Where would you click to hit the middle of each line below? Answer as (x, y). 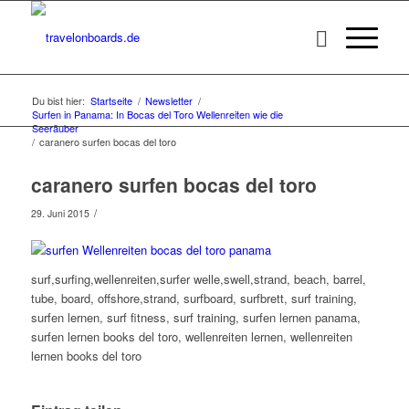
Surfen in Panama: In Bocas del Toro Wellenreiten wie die (157, 114)
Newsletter (168, 100)
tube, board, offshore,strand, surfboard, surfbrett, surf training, (194, 299)
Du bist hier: (58, 100)
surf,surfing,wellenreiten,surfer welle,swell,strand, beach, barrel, (198, 279)
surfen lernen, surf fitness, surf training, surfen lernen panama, (195, 318)
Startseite (111, 100)
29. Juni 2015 (60, 213)
